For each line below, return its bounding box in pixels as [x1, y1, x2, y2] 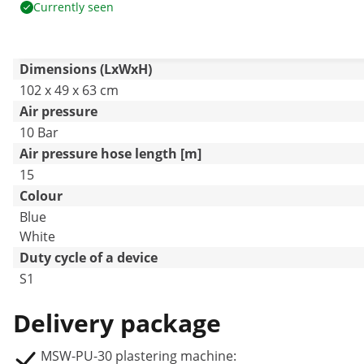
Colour [19, 187, 63, 205]
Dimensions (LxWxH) [19, 60, 152, 78]
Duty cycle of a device [19, 249, 158, 266]
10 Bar [19, 123, 58, 141]
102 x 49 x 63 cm [19, 81, 119, 99]
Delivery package [13, 306, 221, 340]
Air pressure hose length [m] [19, 145, 201, 162]
